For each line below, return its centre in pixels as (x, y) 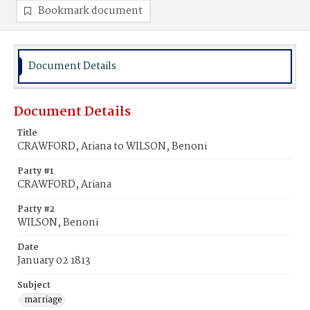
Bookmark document (90, 11)
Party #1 (35, 171)
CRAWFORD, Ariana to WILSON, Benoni (112, 147)
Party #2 (36, 209)
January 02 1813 (54, 261)
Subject (34, 285)
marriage (43, 300)
